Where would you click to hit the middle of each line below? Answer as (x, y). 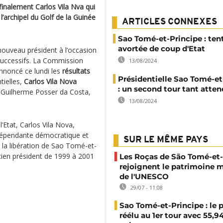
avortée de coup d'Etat (162, 49)
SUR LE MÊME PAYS (166, 140)
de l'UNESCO (144, 176)
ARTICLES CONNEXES (169, 22)
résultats (76, 71)
